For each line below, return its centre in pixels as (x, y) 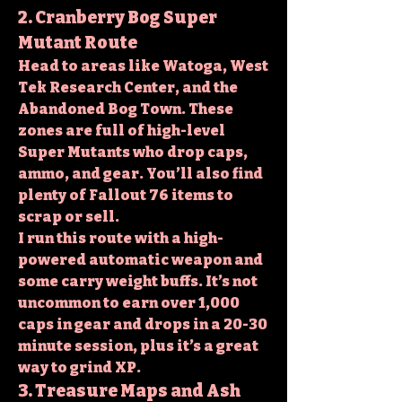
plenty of (53, 195)
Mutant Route (78, 43)
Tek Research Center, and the (128, 87)
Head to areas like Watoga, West (143, 66)
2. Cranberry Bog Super (118, 17)
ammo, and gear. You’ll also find (140, 173)
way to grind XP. (79, 367)
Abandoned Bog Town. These (126, 109)
